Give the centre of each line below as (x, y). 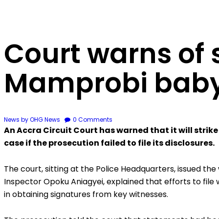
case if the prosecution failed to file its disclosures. (109, 143)
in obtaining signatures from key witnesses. (86, 194)
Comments (96, 119)
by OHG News (41, 119)
